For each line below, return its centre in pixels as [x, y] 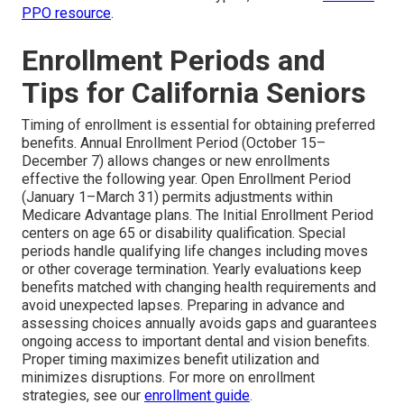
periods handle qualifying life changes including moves [195, 251]
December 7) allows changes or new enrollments [176, 161]
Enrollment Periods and [174, 60]
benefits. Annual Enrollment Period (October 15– [174, 142]
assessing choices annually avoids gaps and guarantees [199, 323]
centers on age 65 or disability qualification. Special [184, 233]
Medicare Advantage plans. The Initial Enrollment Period [197, 215]
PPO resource [66, 13]
